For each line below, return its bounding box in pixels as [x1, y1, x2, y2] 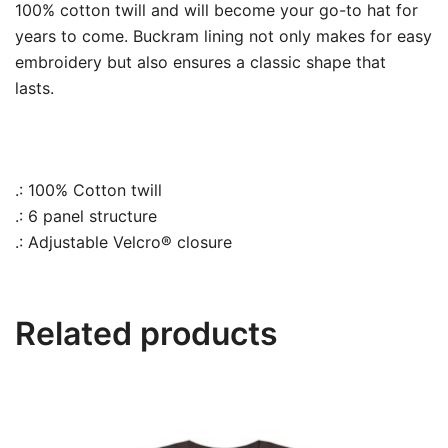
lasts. [15, 78, 59, 99]
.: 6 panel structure [15, 206, 157, 227]
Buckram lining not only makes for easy [133, 26, 432, 47]
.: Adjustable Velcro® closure [15, 232, 232, 253]
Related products [15, 314, 278, 354]
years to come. [15, 26, 133, 47]
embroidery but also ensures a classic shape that [15, 52, 386, 73]
